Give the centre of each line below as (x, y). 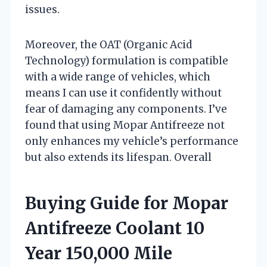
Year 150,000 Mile (99, 253)
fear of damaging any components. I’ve (126, 109)
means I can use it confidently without (123, 93)
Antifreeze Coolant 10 (115, 228)
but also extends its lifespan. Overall (118, 157)
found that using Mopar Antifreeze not (125, 125)
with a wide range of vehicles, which (118, 77)
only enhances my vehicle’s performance (132, 141)
